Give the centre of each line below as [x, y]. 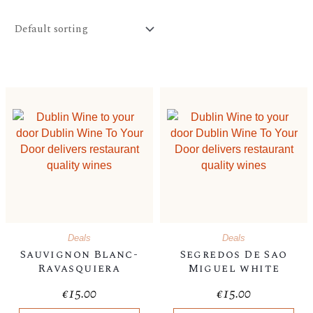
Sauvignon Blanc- [79, 255]
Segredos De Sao [234, 255]
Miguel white [234, 269]
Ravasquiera [79, 269]
